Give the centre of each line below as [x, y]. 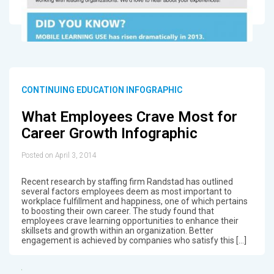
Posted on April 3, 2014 [59, 155]
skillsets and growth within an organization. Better [117, 230]
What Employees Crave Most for [129, 117]
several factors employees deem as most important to [126, 191]
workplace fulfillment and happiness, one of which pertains [134, 201]
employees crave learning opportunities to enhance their [130, 220]
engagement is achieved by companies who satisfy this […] [134, 240]
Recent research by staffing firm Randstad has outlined [127, 181]
